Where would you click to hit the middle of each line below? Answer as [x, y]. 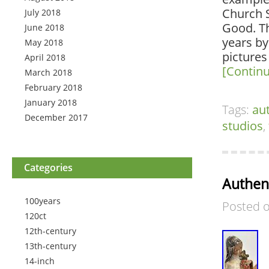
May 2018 [44, 42]
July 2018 [43, 12]
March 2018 [48, 72]
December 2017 [56, 117]
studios [243, 126]
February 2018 [53, 87]
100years [43, 201]
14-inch [40, 261]
